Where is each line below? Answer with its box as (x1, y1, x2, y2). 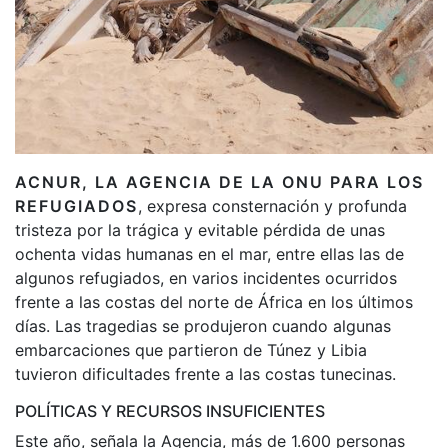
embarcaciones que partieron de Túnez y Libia (15, 339, 367, 360)
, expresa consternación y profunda (138, 195, 407, 216)
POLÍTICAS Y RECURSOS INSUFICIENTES (15, 400, 325, 421)
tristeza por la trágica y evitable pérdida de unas (15, 219, 385, 240)
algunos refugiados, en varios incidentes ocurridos (15, 267, 397, 288)
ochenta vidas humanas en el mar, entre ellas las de (15, 243, 404, 264)
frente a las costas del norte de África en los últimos (15, 291, 413, 312)
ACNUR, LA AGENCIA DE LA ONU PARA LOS (15, 171, 424, 192)
